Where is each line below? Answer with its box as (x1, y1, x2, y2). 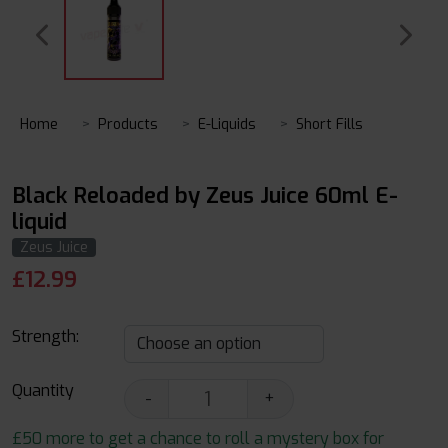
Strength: (12, 326, 79, 347)
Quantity (12, 380, 74, 401)
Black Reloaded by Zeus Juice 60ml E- (12, 181, 398, 210)
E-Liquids (198, 115, 256, 134)
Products (98, 115, 158, 134)
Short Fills (296, 115, 363, 134)
